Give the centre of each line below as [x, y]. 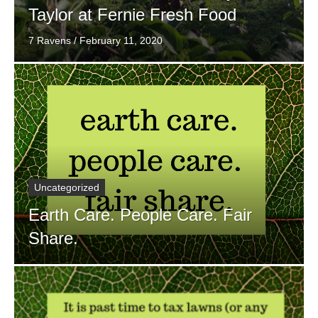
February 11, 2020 [121, 40]
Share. [53, 238]
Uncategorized [67, 187]
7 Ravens [50, 40]
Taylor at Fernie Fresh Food [132, 14]
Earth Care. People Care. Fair [140, 214]
